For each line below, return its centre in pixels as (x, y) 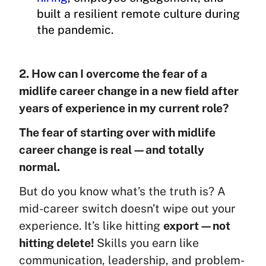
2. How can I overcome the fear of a (113, 73)
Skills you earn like (146, 243)
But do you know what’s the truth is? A (122, 191)
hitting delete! (56, 243)
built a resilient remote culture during (138, 13)
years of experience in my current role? (124, 108)
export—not (197, 225)
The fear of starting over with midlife (117, 132)
